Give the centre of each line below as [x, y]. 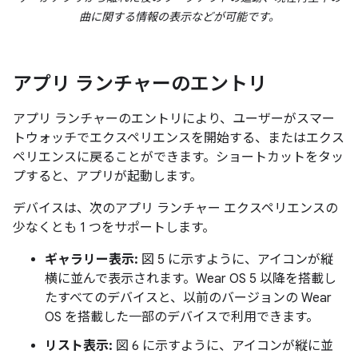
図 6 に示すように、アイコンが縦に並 [223, 346]
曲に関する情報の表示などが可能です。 [179, 17]
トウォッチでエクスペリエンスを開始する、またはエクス [179, 138]
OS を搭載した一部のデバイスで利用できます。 [182, 317]
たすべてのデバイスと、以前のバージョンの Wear [188, 298]
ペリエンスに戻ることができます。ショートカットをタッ [178, 157]
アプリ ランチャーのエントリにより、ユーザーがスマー [174, 119]
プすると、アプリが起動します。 [107, 177]
